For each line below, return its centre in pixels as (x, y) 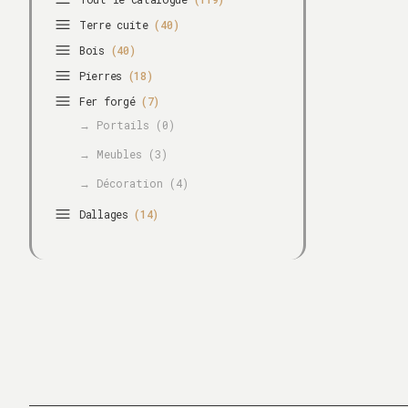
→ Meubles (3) (123, 154)
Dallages (107, 214)
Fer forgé (110, 101)
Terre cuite (117, 25)
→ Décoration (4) (134, 183)
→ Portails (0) (127, 125)
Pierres (104, 76)
